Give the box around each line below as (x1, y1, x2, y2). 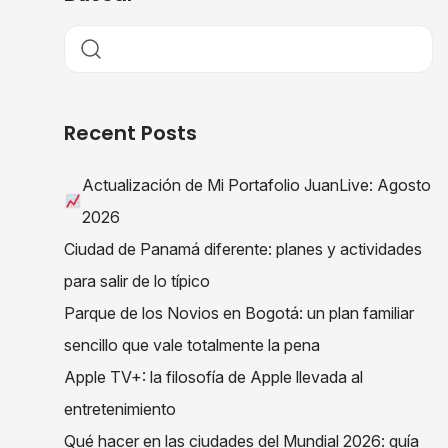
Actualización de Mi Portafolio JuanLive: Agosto (82, 174, 432, 195)
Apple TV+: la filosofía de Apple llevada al (64, 366, 363, 387)
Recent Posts (64, 118, 197, 147)
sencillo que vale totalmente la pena (64, 334, 320, 355)
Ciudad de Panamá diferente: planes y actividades (64, 238, 422, 259)
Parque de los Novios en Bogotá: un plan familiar (64, 302, 414, 323)
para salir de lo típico (64, 270, 210, 291)
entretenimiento (64, 398, 176, 419)
